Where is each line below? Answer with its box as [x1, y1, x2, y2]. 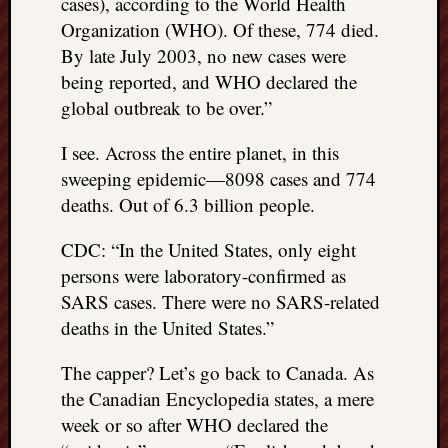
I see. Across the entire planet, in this [61, 139, 339, 165]
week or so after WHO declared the [61, 411, 328, 437]
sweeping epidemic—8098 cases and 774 [61, 165, 376, 191]
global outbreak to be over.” [61, 94, 272, 120]
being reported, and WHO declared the [61, 68, 357, 94]
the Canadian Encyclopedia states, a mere [61, 385, 374, 411]
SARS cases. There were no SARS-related [61, 288, 380, 314]
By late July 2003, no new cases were [61, 42, 346, 68]
